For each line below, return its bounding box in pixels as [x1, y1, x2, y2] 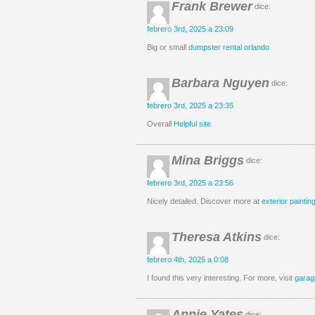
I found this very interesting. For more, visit [147, 274, 295, 282]
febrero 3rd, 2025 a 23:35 [147, 101, 233, 110]
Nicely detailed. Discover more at [147, 197, 262, 205]
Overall [147, 120, 174, 128]
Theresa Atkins [172, 230, 262, 244]
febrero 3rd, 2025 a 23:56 [147, 179, 233, 187]
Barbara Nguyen [172, 76, 269, 90]
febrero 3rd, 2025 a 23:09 [147, 25, 233, 33]
